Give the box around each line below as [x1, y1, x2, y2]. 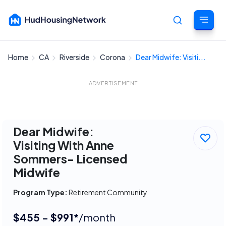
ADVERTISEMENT [88, 80, 138, 86]
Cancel [192, 58, 218, 67]
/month [79, 211, 116, 223]
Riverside [60, 52, 90, 62]
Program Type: [13, 188, 68, 197]
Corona [100, 52, 126, 62]
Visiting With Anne [13, 138, 114, 152]
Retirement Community [68, 188, 147, 197]
